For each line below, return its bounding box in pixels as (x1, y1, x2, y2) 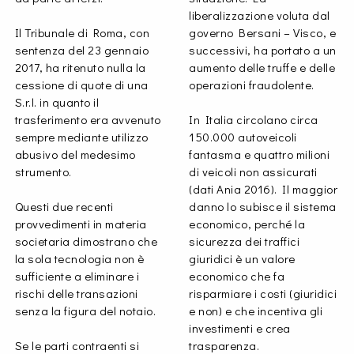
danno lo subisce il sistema (189, 198, 337, 215)
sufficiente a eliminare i (14, 268, 140, 284)
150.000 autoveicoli (189, 129, 297, 145)
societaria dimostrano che (14, 233, 158, 250)
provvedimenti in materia (14, 216, 147, 232)
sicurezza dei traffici (189, 233, 299, 250)
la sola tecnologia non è (14, 250, 145, 267)
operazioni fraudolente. (189, 77, 314, 93)
